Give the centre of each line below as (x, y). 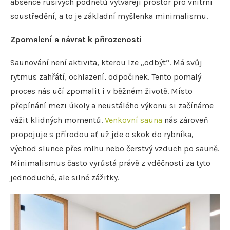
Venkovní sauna (133, 120)
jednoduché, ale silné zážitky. (65, 178)
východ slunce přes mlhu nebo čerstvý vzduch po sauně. (115, 149)
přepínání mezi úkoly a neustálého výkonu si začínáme (112, 106)
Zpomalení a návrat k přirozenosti (76, 40)
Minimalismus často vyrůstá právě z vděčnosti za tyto (110, 163)
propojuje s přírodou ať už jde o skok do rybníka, (102, 135)
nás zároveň (185, 120)
